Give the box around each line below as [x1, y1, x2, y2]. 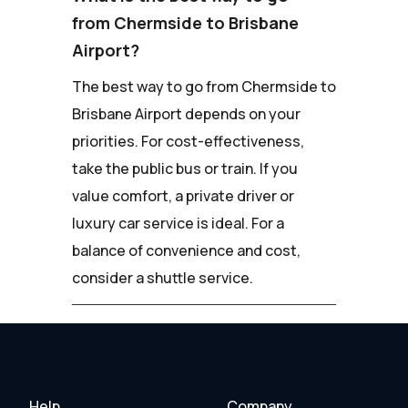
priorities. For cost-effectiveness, [72, 130, 304, 151]
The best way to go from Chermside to [72, 76, 336, 97]
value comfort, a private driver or [72, 185, 294, 206]
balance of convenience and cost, [72, 240, 301, 260]
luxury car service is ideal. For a [72, 212, 284, 233]
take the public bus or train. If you [72, 158, 298, 178]
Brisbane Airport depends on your [72, 103, 301, 124]
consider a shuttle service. [72, 267, 253, 288]
